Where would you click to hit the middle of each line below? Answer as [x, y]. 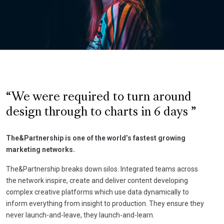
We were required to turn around [101, 97]
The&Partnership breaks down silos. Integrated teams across [102, 169]
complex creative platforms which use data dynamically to [97, 192]
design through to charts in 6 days [98, 112]
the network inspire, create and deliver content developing [97, 180]
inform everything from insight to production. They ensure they [105, 203]
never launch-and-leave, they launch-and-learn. [80, 215]
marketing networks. [40, 149]
